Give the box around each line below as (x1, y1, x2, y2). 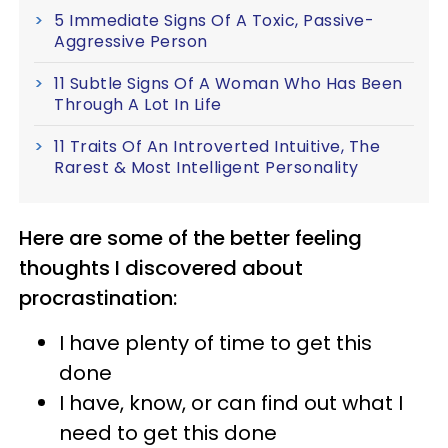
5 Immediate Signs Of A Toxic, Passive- (54, 8, 374, 32)
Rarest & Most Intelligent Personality (54, 155, 359, 179)
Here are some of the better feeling (19, 223, 362, 252)
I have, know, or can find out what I (59, 388, 403, 417)
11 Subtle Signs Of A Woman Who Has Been (54, 71, 403, 95)
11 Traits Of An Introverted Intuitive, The (54, 134, 380, 158)
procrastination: (19, 283, 177, 312)
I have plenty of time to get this (59, 328, 372, 357)
